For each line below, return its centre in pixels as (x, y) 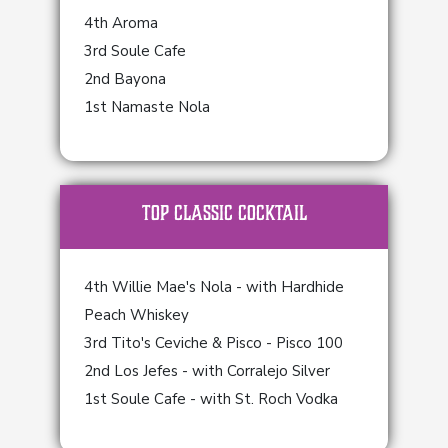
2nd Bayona (125, 79)
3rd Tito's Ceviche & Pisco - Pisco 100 (213, 343)
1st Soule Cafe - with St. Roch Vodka (211, 399)
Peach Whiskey (136, 315)
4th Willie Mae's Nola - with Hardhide (214, 287)
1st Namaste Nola (147, 107)
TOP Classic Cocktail (224, 213)
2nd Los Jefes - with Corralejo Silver (207, 371)
